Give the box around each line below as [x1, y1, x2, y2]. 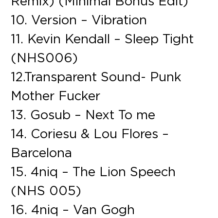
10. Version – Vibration [11, 11, 147, 27]
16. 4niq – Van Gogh [11, 201, 135, 217]
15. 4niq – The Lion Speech [11, 163, 176, 179]
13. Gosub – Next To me [11, 106, 156, 122]
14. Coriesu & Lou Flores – [11, 125, 169, 141]
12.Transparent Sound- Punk [11, 68, 182, 84]
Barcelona [11, 144, 73, 160]
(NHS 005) [11, 182, 82, 198]
